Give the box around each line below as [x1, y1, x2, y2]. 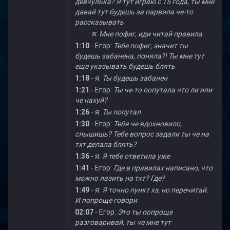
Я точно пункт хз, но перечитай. [102, 186, 208, 194]
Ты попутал [102, 108, 141, 116]
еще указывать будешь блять [75, 62, 175, 70]
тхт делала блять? [75, 140, 137, 148]
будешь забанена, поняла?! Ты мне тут [75, 52, 204, 60]
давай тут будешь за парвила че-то [75, 8, 193, 16]
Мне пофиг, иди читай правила [98, 30, 202, 38]
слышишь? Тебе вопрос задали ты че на [75, 130, 209, 138]
